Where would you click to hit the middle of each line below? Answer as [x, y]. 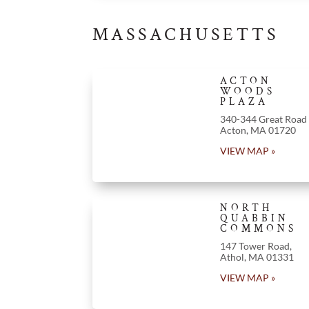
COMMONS [258, 228]
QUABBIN [254, 218]
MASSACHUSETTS [186, 34]
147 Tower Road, [256, 246]
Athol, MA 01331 [257, 257]
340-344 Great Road [263, 119]
